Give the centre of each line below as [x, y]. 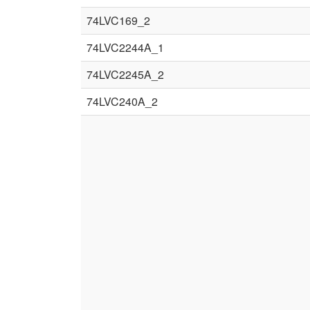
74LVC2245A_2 [125, 74]
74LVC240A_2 [122, 101]
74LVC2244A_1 [125, 47]
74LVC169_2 [118, 20]
